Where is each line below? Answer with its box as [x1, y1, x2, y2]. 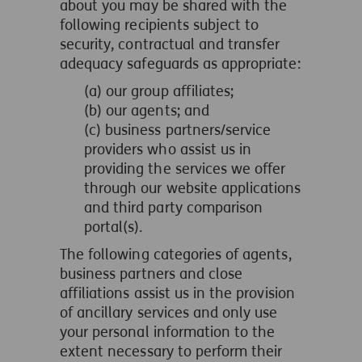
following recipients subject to [60, 16, 259, 34]
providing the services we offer [84, 160, 286, 178]
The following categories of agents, [60, 246, 292, 263]
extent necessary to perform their [60, 343, 283, 360]
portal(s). [84, 218, 143, 236]
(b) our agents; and [84, 102, 209, 120]
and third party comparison [84, 199, 263, 217]
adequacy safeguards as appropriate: [60, 55, 301, 73]
